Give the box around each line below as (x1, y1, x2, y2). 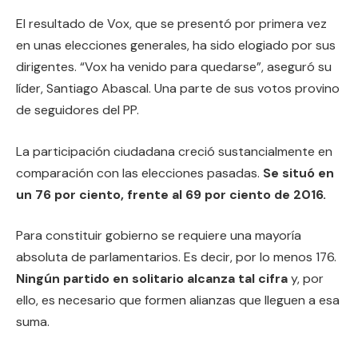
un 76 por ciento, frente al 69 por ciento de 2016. (16, 185, 326, 203)
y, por (288, 270, 324, 288)
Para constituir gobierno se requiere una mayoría (16, 227, 301, 245)
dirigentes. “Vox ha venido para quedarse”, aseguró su (16, 58, 332, 76)
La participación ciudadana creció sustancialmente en (16, 142, 332, 160)
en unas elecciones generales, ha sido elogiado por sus (16, 37, 336, 54)
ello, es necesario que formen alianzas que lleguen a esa (16, 292, 340, 309)
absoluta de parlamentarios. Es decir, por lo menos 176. (16, 249, 336, 266)
